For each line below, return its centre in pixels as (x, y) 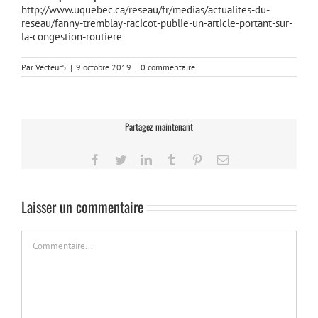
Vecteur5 (51, 67)
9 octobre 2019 (104, 67)
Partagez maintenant (159, 126)
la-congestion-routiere (72, 37)
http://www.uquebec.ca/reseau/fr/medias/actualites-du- (146, 10)
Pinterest (221, 159)
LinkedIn (172, 159)
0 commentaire (168, 67)
